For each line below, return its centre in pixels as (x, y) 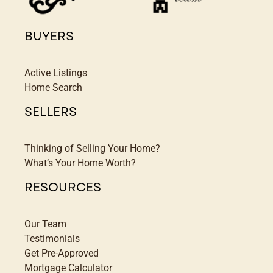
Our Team (45, 224)
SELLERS (50, 112)
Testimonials (52, 239)
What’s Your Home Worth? (80, 163)
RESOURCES (62, 188)
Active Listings (55, 73)
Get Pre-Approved (61, 253)
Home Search (53, 88)
